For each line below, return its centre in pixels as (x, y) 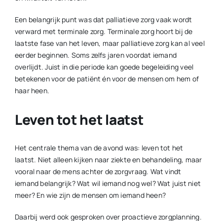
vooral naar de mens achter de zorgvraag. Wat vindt (98, 172)
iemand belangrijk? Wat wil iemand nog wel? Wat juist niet (108, 184)
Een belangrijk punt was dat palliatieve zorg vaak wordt (103, 20)
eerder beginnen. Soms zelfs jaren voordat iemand (96, 55)
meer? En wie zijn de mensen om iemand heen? (90, 195)
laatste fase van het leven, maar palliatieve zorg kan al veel (110, 43)
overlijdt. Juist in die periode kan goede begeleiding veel (104, 67)
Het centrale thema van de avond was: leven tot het (99, 148)
